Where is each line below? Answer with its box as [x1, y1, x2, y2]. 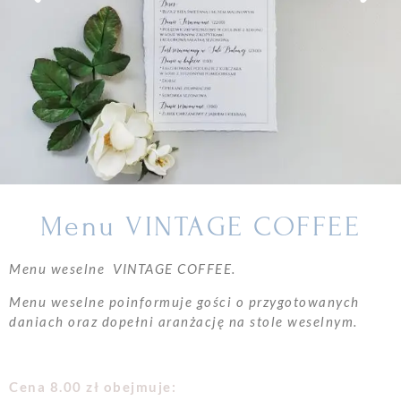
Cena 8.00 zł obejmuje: [9, 378, 176, 395]
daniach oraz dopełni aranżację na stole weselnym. [9, 312, 358, 329]
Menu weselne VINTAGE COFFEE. [9, 260, 236, 277]
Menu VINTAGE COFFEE [39, 210, 362, 243]
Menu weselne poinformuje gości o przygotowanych [9, 293, 360, 310]
